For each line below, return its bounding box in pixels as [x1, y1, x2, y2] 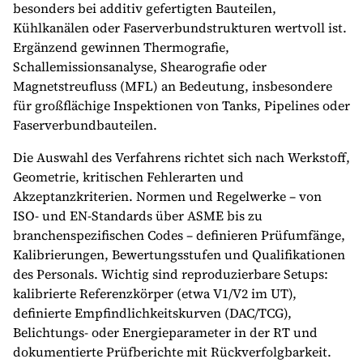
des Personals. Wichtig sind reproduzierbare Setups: [13, 265, 328, 283]
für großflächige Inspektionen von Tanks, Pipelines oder [13, 96, 350, 114]
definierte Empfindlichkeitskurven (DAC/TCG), [13, 304, 292, 322]
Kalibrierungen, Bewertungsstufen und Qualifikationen [13, 246, 345, 263]
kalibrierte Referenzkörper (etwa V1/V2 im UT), [13, 284, 297, 302]
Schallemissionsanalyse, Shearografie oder [13, 58, 267, 75]
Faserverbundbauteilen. [13, 116, 157, 134]
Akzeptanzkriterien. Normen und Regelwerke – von [13, 187, 322, 205]
